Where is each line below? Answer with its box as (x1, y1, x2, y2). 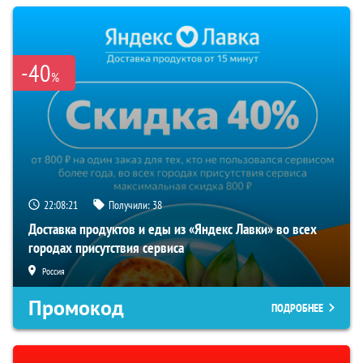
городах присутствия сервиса (28, 237, 184, 257)
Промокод (28, 293, 124, 322)
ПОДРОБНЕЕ (271, 300, 323, 315)
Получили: (109, 197, 152, 212)
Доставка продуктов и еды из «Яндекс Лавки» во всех (28, 219, 317, 238)
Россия (42, 264, 65, 277)
